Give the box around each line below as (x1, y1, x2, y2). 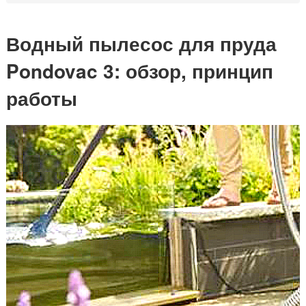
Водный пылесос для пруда (6, 29, 277, 57)
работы (6, 84, 77, 112)
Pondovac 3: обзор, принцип (6, 57, 273, 85)
